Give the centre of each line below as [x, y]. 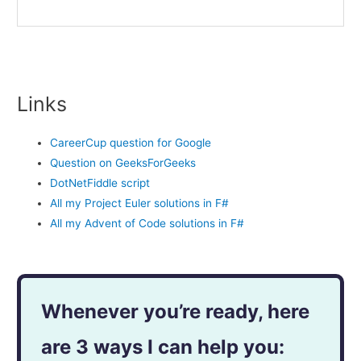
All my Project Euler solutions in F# [140, 203]
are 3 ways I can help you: [163, 347]
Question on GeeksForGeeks [123, 163]
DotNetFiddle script [100, 183]
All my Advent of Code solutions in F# [147, 224]
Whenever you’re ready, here [176, 312]
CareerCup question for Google [131, 143]
